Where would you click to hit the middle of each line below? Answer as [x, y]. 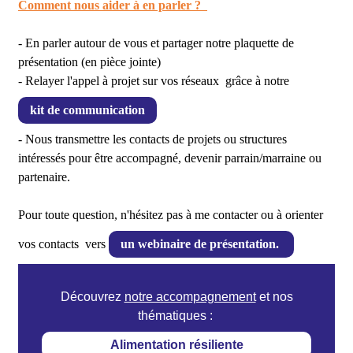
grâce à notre [257, 81]
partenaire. [46, 177]
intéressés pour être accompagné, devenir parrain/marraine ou [170, 158]
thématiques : [176, 316]
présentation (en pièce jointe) [89, 62]
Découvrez [92, 297]
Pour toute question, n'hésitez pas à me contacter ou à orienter [171, 215]
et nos [274, 297]
